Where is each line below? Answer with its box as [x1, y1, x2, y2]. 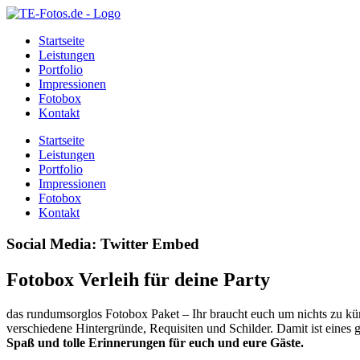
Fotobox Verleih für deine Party [6, 268, 270, 290]
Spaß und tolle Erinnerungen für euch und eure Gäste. [6, 335, 304, 350]
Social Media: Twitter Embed [6, 235, 199, 252]
